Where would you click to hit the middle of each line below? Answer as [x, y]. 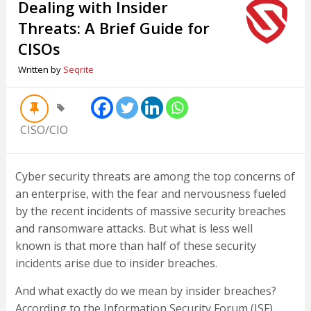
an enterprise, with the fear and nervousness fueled [150, 194]
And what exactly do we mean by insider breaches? [145, 291]
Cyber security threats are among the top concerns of [155, 177]
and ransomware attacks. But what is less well [134, 229]
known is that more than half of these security [135, 246]
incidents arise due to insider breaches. [116, 263]
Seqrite [79, 70]
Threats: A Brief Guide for [114, 28]
